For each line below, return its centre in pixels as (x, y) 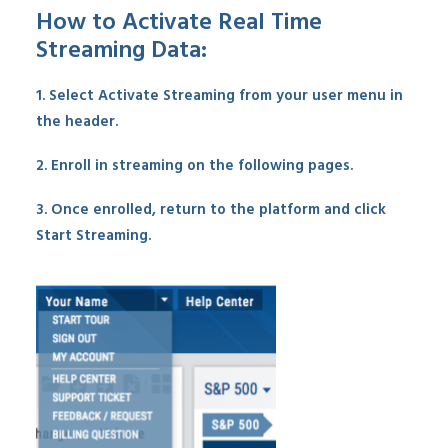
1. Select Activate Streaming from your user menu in (219, 96)
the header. (77, 122)
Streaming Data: (121, 51)
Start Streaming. (93, 236)
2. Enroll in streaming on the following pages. (194, 166)
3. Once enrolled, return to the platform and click (211, 210)
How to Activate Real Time (179, 23)
